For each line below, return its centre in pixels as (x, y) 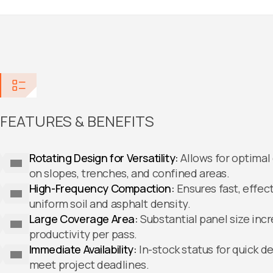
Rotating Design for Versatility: (104, 158)
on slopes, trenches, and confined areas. (129, 173)
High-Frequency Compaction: (102, 189)
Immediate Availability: (83, 250)
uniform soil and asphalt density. (110, 204)
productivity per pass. (83, 234)
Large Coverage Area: (83, 219)
